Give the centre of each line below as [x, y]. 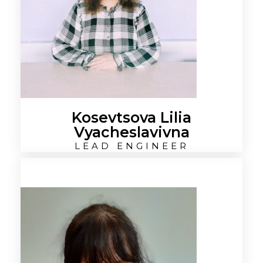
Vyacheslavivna [131, 132]
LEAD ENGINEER [131, 146]
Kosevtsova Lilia [131, 117]
